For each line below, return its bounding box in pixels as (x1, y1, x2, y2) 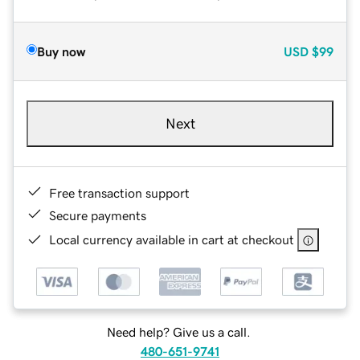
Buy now (37, 44, 85, 58)
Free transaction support (49, 186, 190, 199)
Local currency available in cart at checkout (49, 232, 294, 246)
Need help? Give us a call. (106, 325, 251, 339)
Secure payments (49, 208, 146, 222)
